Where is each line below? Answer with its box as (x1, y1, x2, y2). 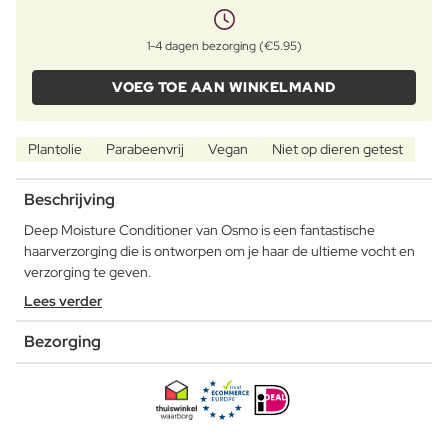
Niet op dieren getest (272, 140, 403, 159)
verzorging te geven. (24, 263, 152, 282)
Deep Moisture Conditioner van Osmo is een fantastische (24, 221, 375, 240)
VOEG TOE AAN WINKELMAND (112, 78, 336, 97)
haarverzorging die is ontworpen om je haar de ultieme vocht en (24, 242, 415, 261)
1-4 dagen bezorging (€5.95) (146, 38, 302, 55)
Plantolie (28, 140, 82, 159)
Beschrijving (24, 189, 115, 211)
